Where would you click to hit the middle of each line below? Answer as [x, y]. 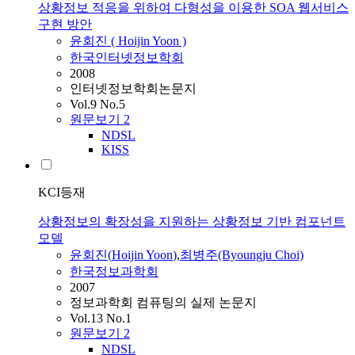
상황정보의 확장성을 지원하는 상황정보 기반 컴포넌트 [192, 222]
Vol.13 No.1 [101, 319]
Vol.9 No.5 [97, 105]
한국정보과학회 [114, 272]
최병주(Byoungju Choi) [242, 255]
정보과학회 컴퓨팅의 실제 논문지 [163, 303]
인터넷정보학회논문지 [133, 89]
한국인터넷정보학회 [127, 58]
